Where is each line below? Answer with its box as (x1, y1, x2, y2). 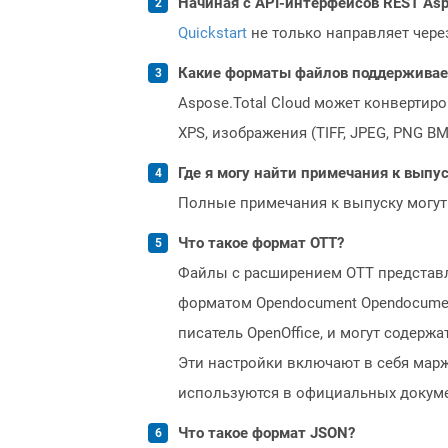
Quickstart (178, 23, 247, 42)
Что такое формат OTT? (178, 233, 344, 252)
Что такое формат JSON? (178, 423, 355, 442)
